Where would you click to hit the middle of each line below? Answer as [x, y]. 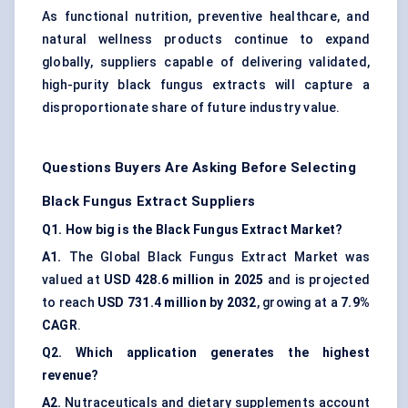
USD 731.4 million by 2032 [177, 303]
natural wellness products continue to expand [206, 40]
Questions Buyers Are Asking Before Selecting [199, 168]
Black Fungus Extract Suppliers [148, 202]
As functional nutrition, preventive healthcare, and [206, 17]
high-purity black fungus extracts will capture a [206, 85]
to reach [70, 303]
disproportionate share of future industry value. [191, 108]
